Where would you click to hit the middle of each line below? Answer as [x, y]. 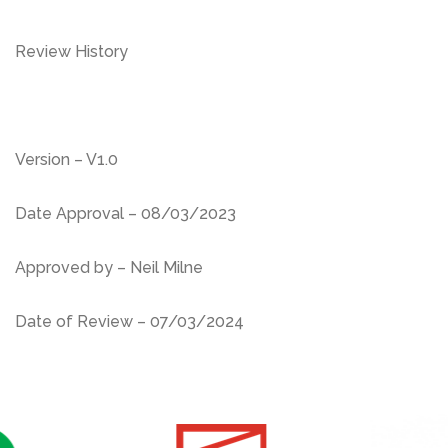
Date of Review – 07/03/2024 [129, 322]
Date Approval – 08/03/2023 [125, 214]
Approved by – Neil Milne [109, 268]
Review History [71, 52]
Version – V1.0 [66, 160]
